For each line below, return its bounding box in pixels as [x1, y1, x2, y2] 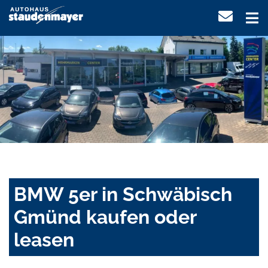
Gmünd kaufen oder [14, 206, 196, 229]
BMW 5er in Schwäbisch [14, 183, 232, 206]
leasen [14, 229, 74, 251]
